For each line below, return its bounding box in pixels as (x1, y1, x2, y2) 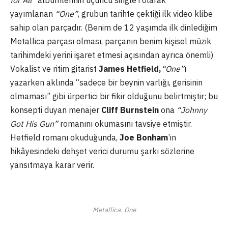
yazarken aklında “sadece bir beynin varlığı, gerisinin (10, 77, 203, 88)
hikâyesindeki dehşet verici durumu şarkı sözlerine (10, 146, 194, 157)
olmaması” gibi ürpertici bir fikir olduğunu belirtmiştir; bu (10, 91, 218, 102)
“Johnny (177, 105, 207, 116)
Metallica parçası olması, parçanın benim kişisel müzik (10, 36, 211, 47)
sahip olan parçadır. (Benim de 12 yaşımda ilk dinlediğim (10, 22, 217, 33)
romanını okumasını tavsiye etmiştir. (58, 119, 192, 129)
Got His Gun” (10, 119, 58, 129)
